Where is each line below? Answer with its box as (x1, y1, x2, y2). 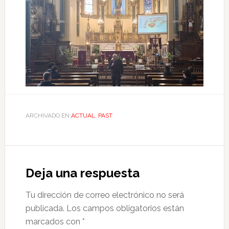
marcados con (25, 216, 82, 226)
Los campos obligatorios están (66, 203, 184, 213)
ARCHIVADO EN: (25, 111, 71, 119)
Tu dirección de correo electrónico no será (25, 190, 184, 200)
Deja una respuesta (25, 165, 140, 180)
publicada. (25, 203, 64, 213)
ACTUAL (71, 111, 95, 119)
